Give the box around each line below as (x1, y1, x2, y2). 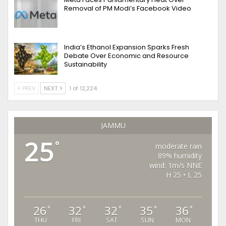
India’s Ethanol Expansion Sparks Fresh (64, 42, 189, 52)
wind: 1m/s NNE (149, 160, 202, 171)
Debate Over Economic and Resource (64, 50, 189, 61)
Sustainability (64, 59, 107, 69)
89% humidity (158, 151, 202, 161)
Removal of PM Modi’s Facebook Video (64, 4, 191, 14)
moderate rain (155, 141, 202, 151)
